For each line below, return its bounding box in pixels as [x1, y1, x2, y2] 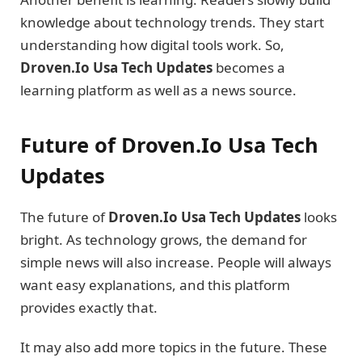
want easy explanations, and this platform [20, 276, 290, 295]
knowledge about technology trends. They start [20, 12, 324, 32]
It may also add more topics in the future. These [20, 337, 327, 356]
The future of [20, 208, 108, 227]
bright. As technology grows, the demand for [20, 230, 307, 250]
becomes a [213, 57, 285, 77]
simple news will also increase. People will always [20, 253, 331, 272]
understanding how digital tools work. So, [20, 35, 284, 54]
